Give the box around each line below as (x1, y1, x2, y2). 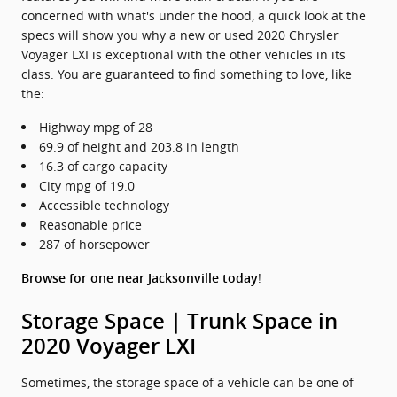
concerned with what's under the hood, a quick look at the (21, 7, 366, 24)
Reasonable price (39, 216, 142, 233)
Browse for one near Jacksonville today (21, 271, 258, 285)
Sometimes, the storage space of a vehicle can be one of (21, 374, 354, 391)
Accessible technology (39, 197, 169, 214)
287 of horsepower (39, 236, 150, 253)
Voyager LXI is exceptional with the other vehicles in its (21, 46, 346, 63)
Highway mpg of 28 (39, 119, 152, 136)
